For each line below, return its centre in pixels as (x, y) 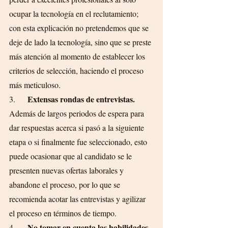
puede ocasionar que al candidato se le (72, 156)
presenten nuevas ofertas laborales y (67, 170)
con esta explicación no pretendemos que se (80, 28)
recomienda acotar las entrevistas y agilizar (78, 199)
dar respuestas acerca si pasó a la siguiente (78, 127)
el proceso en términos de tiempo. (63, 213)
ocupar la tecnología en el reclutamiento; (75, 13)
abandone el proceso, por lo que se (66, 184)
